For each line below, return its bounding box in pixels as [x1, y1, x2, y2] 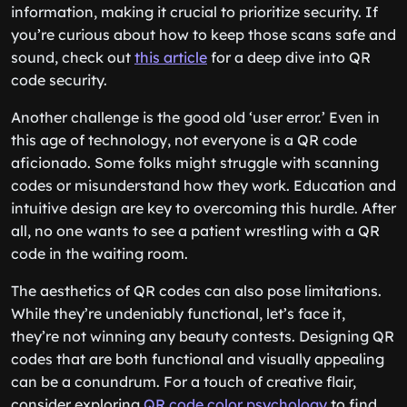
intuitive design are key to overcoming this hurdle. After [11, 199, 396, 217]
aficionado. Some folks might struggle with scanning [11, 154, 379, 172]
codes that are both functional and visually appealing [11, 350, 384, 368]
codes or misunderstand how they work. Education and [11, 176, 396, 194]
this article [134, 48, 207, 66]
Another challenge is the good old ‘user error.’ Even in [11, 108, 380, 126]
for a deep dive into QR [207, 48, 371, 66]
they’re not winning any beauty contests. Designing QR [11, 327, 394, 345]
